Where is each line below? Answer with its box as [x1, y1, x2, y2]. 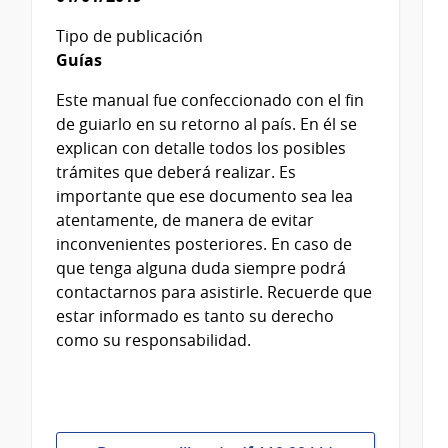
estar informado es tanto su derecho [56, 304, 334, 327]
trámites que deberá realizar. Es [56, 160, 296, 183]
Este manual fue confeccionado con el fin [56, 88, 364, 111]
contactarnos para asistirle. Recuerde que [56, 280, 372, 303]
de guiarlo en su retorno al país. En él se [56, 112, 357, 135]
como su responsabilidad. [56, 328, 251, 351]
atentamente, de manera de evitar [56, 208, 314, 231]
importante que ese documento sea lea [56, 184, 353, 207]
